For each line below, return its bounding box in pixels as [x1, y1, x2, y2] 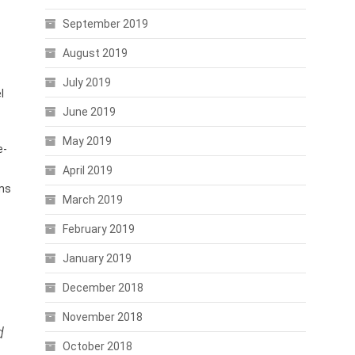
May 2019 [62, 135, 112, 147]
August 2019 [62, 47, 128, 59]
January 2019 [62, 252, 132, 265]
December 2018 [62, 281, 143, 294]
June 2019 [62, 105, 116, 118]
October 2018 [62, 340, 132, 353]
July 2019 [62, 76, 111, 89]
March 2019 [62, 193, 123, 206]
